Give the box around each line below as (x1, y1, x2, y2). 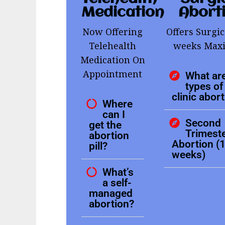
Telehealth (89, 39, 137, 52)
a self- (102, 176, 132, 189)
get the (89, 118, 122, 131)
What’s (102, 165, 134, 178)
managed (89, 186, 133, 199)
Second (185, 116, 221, 129)
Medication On (80, 53, 145, 66)
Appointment (83, 67, 143, 80)
